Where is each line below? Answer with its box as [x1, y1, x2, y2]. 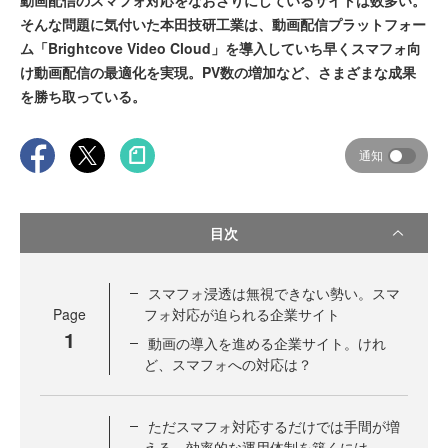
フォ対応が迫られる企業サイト [144, 304, 340, 324]
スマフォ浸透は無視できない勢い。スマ [148, 283, 400, 303]
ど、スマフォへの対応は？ [144, 354, 312, 374]
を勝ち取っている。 [20, 86, 146, 106]
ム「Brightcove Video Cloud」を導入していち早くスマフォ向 [20, 38, 421, 58]
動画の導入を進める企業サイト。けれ [148, 333, 386, 353]
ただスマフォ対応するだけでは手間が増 [148, 416, 400, 436]
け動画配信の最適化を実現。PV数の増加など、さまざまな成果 [20, 62, 416, 82]
